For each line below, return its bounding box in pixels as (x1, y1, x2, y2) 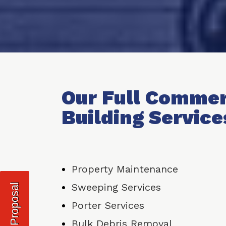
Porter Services (72, 199, 144, 212)
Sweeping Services (72, 181, 161, 194)
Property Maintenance (72, 163, 178, 176)
